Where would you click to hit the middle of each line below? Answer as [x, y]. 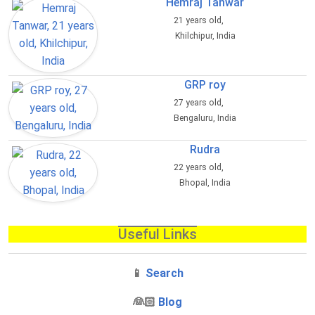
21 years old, [199, 21]
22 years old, [199, 168]
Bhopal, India [205, 183]
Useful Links [157, 234]
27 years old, [199, 103]
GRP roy [205, 85]
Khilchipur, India [205, 36]
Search [165, 274]
